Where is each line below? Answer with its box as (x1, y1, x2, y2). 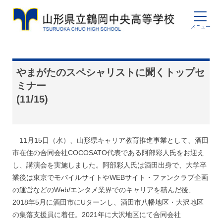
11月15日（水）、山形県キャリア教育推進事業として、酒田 (19, 136, 209, 144)
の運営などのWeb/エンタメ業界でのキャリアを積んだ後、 (12, 185, 195, 194)
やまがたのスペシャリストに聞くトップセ (16, 66, 205, 78)
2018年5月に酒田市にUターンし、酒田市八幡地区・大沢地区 (12, 198, 204, 206)
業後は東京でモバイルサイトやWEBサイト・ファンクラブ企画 (12, 173, 208, 181)
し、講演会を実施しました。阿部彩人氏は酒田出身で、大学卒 (12, 161, 207, 169)
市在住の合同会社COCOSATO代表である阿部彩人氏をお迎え (12, 148, 204, 157)
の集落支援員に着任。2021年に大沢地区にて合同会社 (12, 210, 181, 219)
